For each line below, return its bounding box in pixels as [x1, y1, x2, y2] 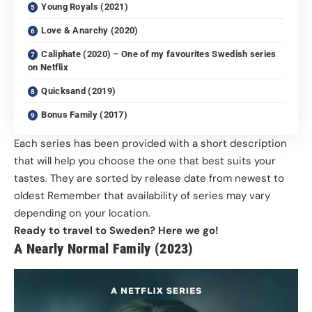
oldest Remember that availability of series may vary [14, 189, 270, 203]
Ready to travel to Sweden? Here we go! [14, 224, 219, 238]
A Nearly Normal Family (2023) [14, 240, 193, 258]
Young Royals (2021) [41, 1, 129, 13]
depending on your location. [14, 206, 150, 221]
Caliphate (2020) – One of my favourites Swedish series [41, 49, 276, 60]
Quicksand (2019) [41, 86, 116, 97]
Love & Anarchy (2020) [41, 25, 139, 36]
